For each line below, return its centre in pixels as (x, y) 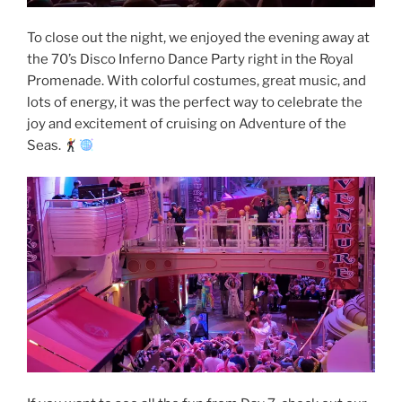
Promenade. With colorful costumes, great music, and (197, 81)
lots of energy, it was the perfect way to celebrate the (195, 103)
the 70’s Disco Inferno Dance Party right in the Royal (190, 60)
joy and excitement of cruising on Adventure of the (187, 124)
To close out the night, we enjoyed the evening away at (198, 38)
